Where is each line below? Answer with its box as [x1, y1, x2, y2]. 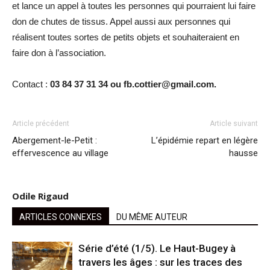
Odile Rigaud [12, 189, 69, 202]
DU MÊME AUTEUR [116, 212, 187, 222]
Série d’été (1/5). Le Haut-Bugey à [78, 242, 236, 254]
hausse [229, 147, 258, 159]
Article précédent [12, 119, 69, 128]
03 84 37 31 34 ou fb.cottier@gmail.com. [48, 78, 216, 89]
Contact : [12, 78, 48, 89]
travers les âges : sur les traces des [78, 256, 242, 268]
